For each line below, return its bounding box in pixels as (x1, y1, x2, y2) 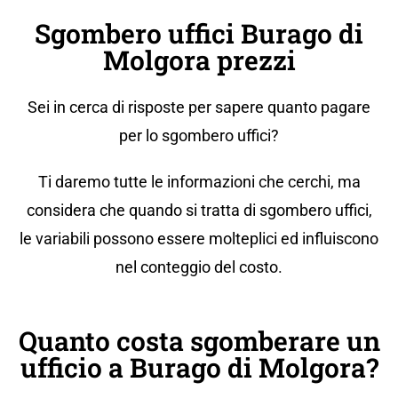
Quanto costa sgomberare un (18, 323, 380, 359)
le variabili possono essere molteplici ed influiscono (20, 229, 378, 249)
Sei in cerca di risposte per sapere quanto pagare (28, 98, 370, 117)
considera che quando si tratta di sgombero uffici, (26, 201, 372, 220)
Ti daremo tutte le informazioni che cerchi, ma (37, 172, 361, 192)
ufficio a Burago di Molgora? (20, 350, 378, 386)
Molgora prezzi (102, 43, 296, 78)
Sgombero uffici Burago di (35, 16, 363, 52)
